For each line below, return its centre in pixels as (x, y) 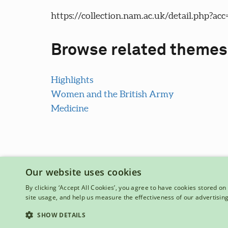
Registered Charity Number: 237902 (102, 211)
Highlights (72, 80)
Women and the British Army (112, 94)
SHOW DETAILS (62, 215)
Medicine (69, 108)
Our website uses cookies (84, 172)
